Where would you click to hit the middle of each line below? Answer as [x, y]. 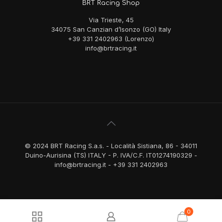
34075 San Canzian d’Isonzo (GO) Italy [111, 29]
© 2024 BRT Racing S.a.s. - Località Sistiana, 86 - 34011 [111, 146]
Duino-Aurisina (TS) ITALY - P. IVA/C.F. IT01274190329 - [111, 155]
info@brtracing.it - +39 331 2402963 [111, 165]
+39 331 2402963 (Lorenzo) [111, 39]
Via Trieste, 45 [111, 20]
